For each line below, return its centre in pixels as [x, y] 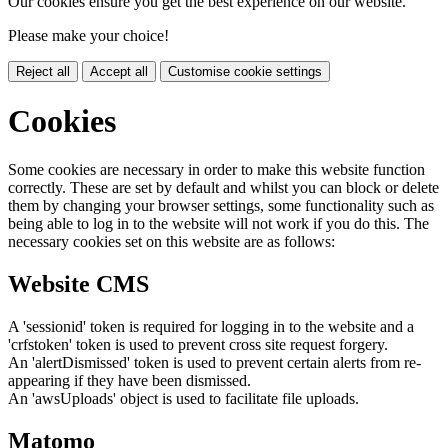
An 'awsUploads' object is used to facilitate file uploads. [183, 399]
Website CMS [78, 284]
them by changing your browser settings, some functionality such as [221, 206]
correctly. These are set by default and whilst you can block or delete [223, 188]
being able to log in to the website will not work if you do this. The [218, 224]
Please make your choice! [88, 35]
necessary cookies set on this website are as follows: [171, 242]
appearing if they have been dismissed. [129, 381]
